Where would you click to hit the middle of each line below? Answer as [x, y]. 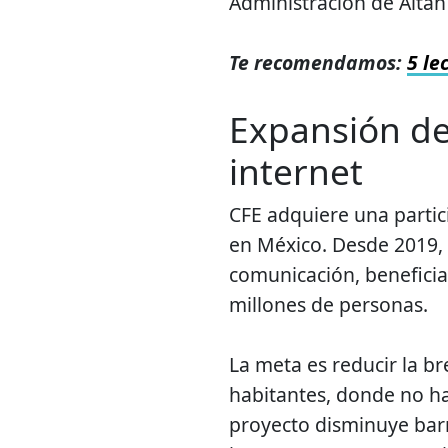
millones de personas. [328, 305]
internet [296, 171]
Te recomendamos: [318, 63]
